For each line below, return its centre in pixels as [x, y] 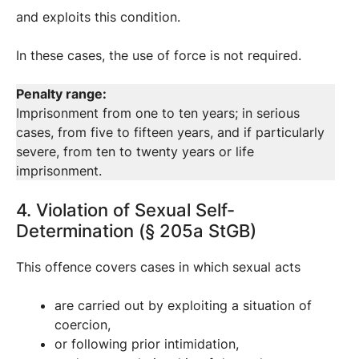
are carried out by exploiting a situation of [183, 305]
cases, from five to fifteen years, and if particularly [170, 132]
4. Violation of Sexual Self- [125, 210]
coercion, [83, 324]
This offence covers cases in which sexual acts [158, 266]
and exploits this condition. [98, 16]
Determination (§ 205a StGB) [136, 230]
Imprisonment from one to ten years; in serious [158, 113]
